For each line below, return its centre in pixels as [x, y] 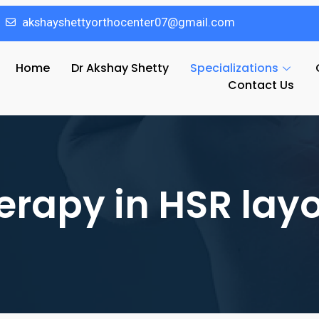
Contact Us [261, 85]
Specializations [234, 68]
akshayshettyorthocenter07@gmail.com [128, 22]
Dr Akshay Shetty [120, 68]
